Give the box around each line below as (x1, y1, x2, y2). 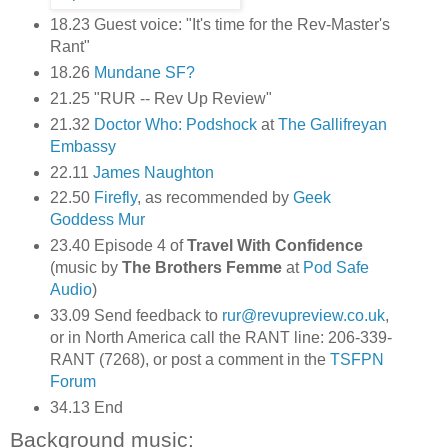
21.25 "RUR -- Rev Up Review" (49, 89, 272, 107)
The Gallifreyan (277, 115, 387, 133)
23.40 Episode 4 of (49, 237, 187, 255)
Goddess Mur (49, 211, 145, 229)
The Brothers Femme (121, 259, 282, 277)
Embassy (49, 137, 116, 155)
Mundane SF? (93, 63, 195, 81)
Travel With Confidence (186, 237, 363, 255)
